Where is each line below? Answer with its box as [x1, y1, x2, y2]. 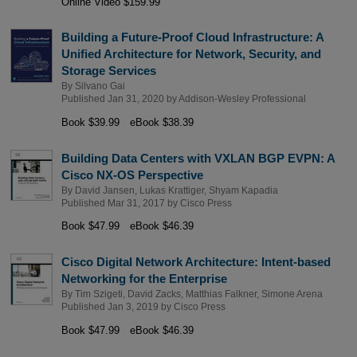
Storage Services [61, 64, 156, 78]
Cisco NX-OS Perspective [61, 167, 203, 182]
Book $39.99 [61, 116, 120, 128]
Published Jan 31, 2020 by [61, 94, 178, 104]
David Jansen [74, 185, 135, 195]
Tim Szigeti [74, 289, 123, 300]
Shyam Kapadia [208, 185, 278, 195]
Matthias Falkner [185, 289, 257, 300]
